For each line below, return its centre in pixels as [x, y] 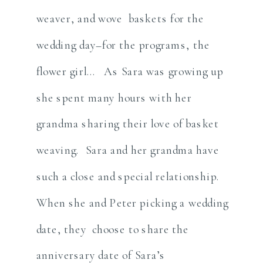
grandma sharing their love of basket [127, 124]
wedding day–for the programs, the [123, 45]
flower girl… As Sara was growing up [130, 71]
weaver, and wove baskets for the [120, 18]
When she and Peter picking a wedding [132, 203]
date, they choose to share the [112, 229]
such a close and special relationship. [129, 176]
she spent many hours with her [114, 97]
